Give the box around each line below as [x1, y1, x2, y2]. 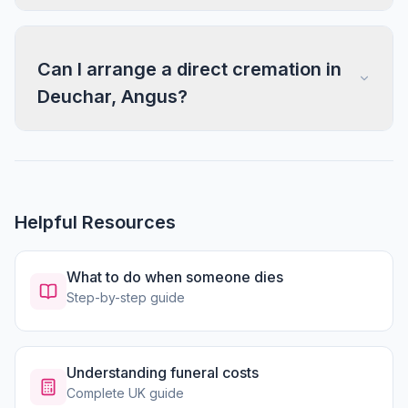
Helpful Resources [15, 211, 176, 233]
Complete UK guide [66, 385, 184, 401]
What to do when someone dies [66, 268, 283, 286]
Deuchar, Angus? [37, 86, 188, 107]
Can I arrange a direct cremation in [37, 58, 342, 80]
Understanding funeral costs [66, 363, 259, 382]
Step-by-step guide [66, 290, 185, 305]
